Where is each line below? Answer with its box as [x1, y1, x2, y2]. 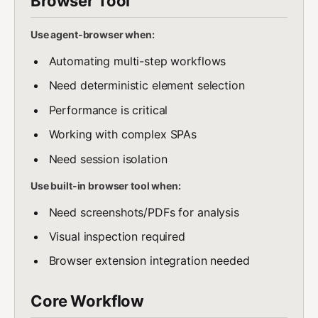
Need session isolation [48, 151, 168, 166]
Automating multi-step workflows [48, 54, 226, 68]
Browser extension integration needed [48, 253, 250, 268]
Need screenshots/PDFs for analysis [48, 204, 239, 219]
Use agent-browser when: [31, 28, 155, 40]
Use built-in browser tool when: [31, 179, 181, 192]
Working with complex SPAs [48, 127, 197, 142]
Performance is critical [48, 102, 168, 117]
